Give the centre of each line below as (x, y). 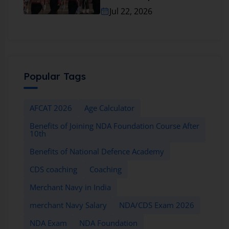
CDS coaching (53, 169)
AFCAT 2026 (51, 108)
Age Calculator (109, 108)
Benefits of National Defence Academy (97, 152)
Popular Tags (55, 76)
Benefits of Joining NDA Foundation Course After (114, 126)
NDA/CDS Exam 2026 (157, 205)
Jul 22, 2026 (131, 11)
